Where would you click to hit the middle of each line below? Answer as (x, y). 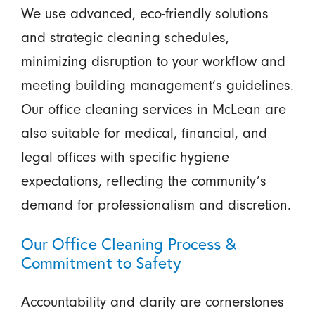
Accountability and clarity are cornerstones (152, 302)
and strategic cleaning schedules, (125, 38)
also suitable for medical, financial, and (144, 133)
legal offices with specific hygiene (125, 157)
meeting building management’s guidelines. (157, 85)
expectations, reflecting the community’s (143, 181)
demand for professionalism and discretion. (156, 205)
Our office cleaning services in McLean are (153, 109)
